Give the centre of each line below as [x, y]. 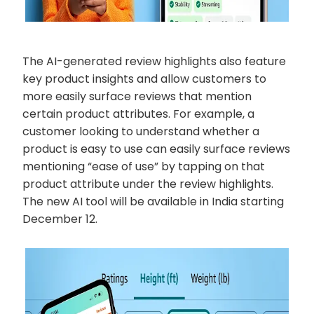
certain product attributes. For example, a [138, 114]
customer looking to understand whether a [141, 131]
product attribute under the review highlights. [148, 184]
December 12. [60, 219]
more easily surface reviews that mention [137, 96]
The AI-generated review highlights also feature [154, 61]
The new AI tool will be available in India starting [153, 202]
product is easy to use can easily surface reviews [156, 149]
